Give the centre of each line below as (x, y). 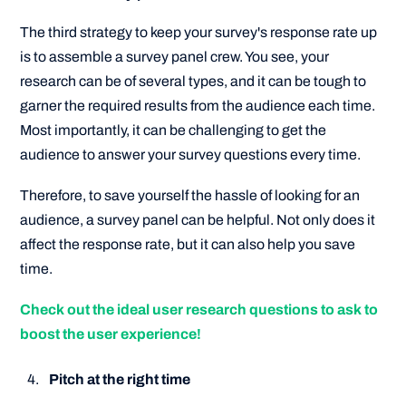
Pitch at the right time (120, 379)
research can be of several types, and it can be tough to (193, 81)
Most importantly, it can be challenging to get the (174, 130)
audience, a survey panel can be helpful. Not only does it (198, 220)
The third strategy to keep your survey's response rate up (199, 32)
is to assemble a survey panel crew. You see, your (175, 56)
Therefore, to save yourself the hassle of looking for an (190, 196)
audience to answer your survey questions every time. (191, 154)
